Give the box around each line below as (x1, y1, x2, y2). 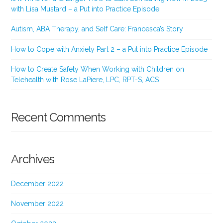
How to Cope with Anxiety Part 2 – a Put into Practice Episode (11, 45, 208, 53)
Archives (11, 152, 55, 167)
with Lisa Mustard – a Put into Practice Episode (11, 5, 160, 13)
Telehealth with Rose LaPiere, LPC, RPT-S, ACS (11, 75, 159, 84)
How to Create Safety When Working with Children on (11, 65, 185, 73)
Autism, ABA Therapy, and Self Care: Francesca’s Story (11, 25, 184, 33)
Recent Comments (11, 110, 106, 124)
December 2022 (11, 179, 64, 188)
